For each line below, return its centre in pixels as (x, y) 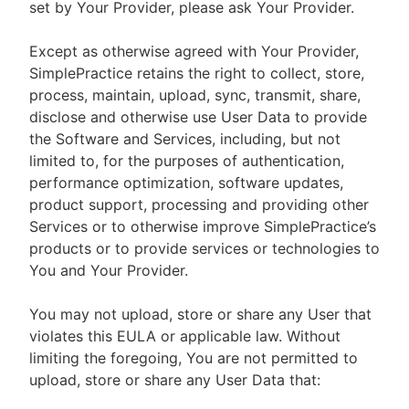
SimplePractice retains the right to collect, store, (197, 73)
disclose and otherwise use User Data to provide (198, 117)
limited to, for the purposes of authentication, (187, 161)
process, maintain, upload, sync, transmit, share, (195, 95)
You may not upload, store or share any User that (200, 314)
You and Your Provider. (109, 270)
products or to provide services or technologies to (204, 248)
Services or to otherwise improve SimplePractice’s (203, 226)
